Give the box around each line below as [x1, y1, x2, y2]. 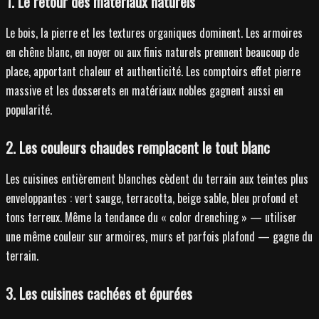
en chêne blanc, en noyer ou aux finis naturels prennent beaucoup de [6, 43, 299, 61]
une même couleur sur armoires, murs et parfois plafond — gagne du [6, 227, 313, 245]
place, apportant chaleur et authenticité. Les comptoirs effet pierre [6, 62, 300, 80]
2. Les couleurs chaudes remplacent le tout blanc [6, 136, 270, 158]
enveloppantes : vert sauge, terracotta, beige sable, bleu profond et [6, 189, 298, 206]
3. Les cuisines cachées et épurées [6, 282, 192, 304]
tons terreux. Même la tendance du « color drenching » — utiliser [6, 208, 297, 226]
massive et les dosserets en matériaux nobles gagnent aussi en [6, 81, 283, 99]
